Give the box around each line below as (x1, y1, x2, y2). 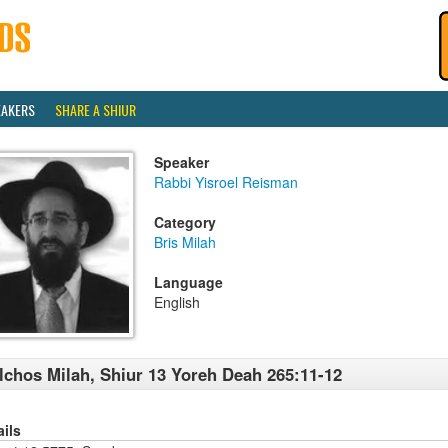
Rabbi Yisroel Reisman (154, 172, 298, 192)
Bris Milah (154, 232, 216, 252)
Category (154, 212, 216, 232)
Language (154, 272, 223, 292)
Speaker (154, 152, 209, 172)
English (154, 292, 200, 312)
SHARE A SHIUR (55, 99, 136, 120)
